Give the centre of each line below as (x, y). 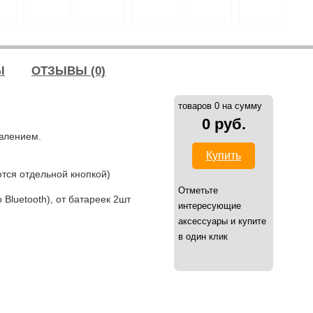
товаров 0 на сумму (220, 106)
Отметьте (198, 190)
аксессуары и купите (222, 221)
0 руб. (224, 124)
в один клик (203, 236)
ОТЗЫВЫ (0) (68, 71)
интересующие (210, 206)
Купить (224, 155)
